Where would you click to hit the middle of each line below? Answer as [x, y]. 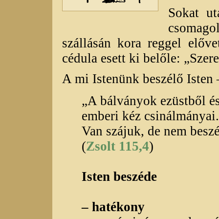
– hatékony [113, 207]
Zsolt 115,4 [118, 146]
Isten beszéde [119, 176]
